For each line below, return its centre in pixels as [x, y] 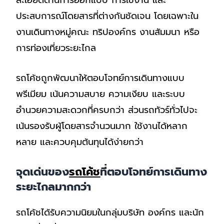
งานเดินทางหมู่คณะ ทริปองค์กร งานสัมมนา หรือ [108, 32]
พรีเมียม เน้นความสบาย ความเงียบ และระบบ [101, 94]
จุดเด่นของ [43, 172]
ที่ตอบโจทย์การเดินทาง [154, 172]
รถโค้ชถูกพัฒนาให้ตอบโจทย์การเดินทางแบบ [100, 78]
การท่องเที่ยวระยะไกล [56, 48]
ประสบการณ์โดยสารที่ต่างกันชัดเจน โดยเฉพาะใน [107, 16]
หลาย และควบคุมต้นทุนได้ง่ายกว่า [80, 142]
